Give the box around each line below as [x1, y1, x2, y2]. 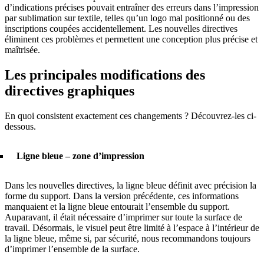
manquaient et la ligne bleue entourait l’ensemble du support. [5, 202, 230, 212]
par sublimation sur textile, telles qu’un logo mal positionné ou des [5, 13, 250, 24]
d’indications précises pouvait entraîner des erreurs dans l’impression [5, 2, 259, 13]
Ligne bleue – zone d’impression [16, 151, 144, 161]
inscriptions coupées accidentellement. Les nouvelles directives [5, 24, 237, 34]
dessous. [5, 121, 36, 132]
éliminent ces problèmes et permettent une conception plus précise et [5, 34, 258, 45]
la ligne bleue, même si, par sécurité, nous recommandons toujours [5, 233, 250, 244]
